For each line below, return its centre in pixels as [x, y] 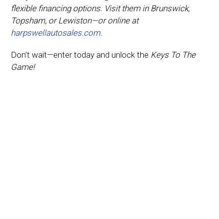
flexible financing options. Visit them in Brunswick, [100, 8]
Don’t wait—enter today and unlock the [81, 55]
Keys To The [173, 55]
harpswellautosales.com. [57, 33]
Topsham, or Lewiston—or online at [75, 20]
